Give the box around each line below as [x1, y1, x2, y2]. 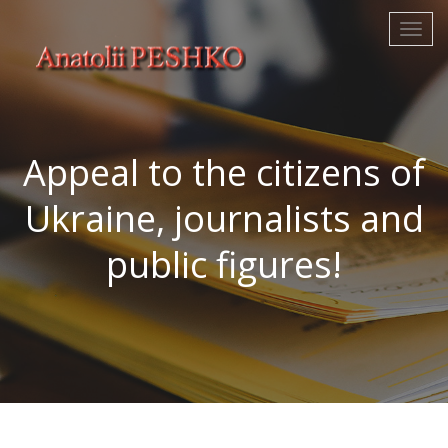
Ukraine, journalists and [24, 194, 424, 243]
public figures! [106, 240, 342, 289]
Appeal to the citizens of [23, 148, 425, 197]
